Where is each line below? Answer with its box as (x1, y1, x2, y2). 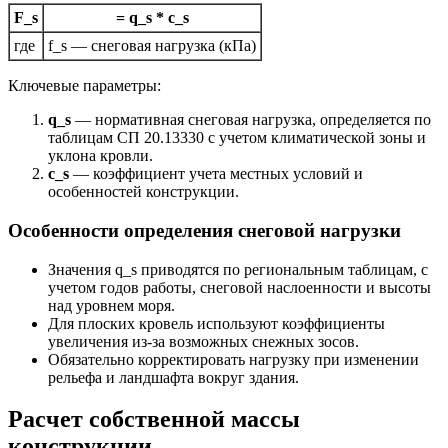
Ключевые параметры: (8, 77, 161, 95)
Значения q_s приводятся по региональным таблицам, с (48, 260, 428, 278)
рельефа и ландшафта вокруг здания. (48, 368, 299, 386)
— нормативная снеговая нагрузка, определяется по (71, 111, 431, 129)
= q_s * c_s (115, 9, 189, 27)
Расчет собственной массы (8, 406, 300, 433)
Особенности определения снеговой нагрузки (8, 219, 401, 241)
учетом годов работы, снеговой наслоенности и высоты (48, 278, 431, 296)
